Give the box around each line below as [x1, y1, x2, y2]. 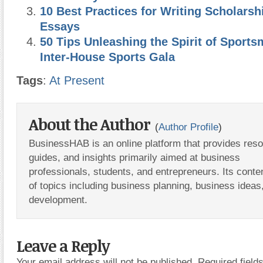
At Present [49, 74, 104, 87]
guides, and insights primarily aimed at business [29, 151, 240, 163]
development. [29, 194, 87, 205]
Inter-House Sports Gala [40, 50, 175, 63]
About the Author [29, 113, 153, 135]
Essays [40, 20, 80, 33]
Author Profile [159, 121, 218, 133]
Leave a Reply [16, 235, 110, 257]
